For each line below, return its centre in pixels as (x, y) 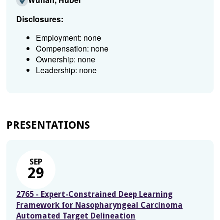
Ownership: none (65, 59)
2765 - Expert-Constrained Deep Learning (94, 194)
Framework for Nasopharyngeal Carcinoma (99, 205)
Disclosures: (40, 19)
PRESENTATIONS (48, 125)
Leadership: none (66, 70)
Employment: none (68, 38)
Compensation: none (72, 48)
